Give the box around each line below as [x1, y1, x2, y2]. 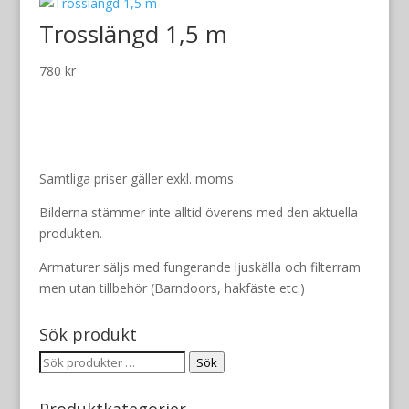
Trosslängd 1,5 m [38, 17, 227, 50]
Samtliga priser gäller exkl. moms [38, 169, 234, 187]
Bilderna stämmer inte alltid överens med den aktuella [38, 203, 358, 221]
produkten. [38, 224, 102, 242]
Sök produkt [38, 322, 137, 345]
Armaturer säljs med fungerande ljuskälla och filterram [38, 257, 361, 276]
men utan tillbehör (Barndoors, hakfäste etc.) [38, 278, 305, 297]
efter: [37, 372, 69, 391]
